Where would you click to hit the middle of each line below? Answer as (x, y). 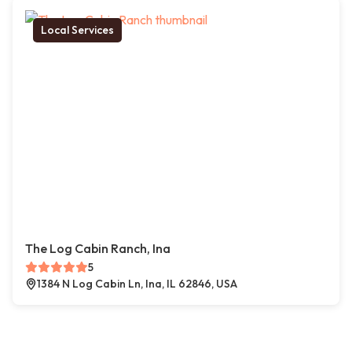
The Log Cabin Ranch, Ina (98, 248)
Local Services (77, 30)
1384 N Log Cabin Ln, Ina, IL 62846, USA (137, 284)
